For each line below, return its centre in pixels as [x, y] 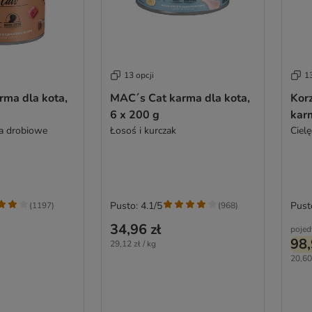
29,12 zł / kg [133, 243]
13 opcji [139, 75]
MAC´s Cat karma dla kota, [180, 98]
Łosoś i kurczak [143, 130]
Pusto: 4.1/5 [136, 205]
